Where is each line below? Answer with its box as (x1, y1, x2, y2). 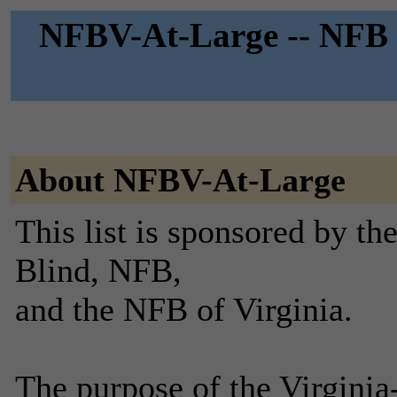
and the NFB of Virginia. (15, 291, 353, 328)
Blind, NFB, (15, 252, 182, 289)
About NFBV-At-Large (15, 161, 346, 198)
